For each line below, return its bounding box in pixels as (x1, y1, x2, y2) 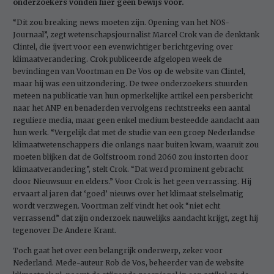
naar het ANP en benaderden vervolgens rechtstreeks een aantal (13, 103, 250, 113)
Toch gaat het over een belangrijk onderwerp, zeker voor (13, 245, 223, 255)
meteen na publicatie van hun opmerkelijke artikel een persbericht (13, 91, 253, 100)
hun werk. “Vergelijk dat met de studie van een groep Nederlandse (13, 127, 255, 137)
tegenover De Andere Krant (13, 225, 114, 235)
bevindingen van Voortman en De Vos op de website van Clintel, (13, 66, 245, 76)
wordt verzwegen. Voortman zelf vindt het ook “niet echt (13, 201, 220, 210)
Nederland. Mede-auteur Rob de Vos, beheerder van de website (13, 257, 244, 267)
